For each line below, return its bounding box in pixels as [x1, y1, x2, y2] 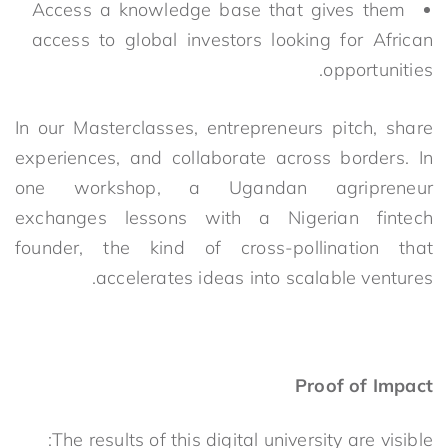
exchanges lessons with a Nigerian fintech [15, 205, 433, 229]
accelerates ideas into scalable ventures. [95, 265, 433, 289]
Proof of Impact [295, 373, 433, 397]
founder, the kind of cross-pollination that [15, 235, 433, 259]
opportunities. [323, 57, 433, 81]
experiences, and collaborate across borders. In [15, 145, 433, 169]
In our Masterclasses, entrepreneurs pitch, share [15, 115, 433, 139]
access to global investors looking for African [31, 27, 433, 51]
